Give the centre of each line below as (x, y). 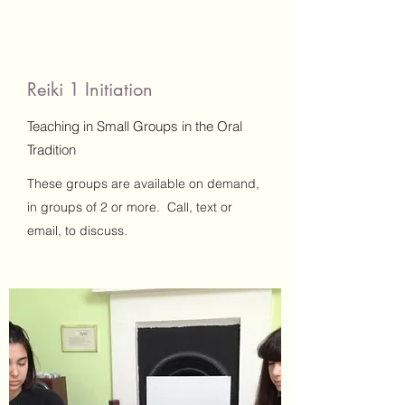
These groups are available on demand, (143, 184)
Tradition (52, 150)
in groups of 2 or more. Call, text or (130, 207)
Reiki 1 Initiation (90, 89)
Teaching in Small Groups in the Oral (135, 126)
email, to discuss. (77, 231)
